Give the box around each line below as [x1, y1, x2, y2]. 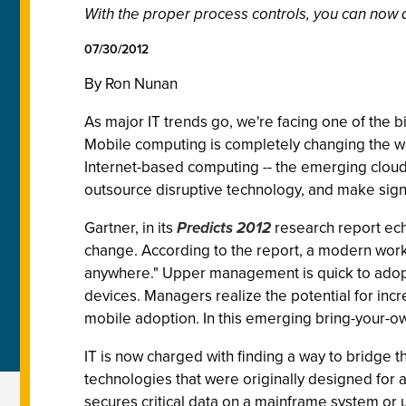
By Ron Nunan [84, 72, 178, 94]
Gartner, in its [84, 217, 177, 238]
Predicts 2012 [177, 217, 271, 239]
